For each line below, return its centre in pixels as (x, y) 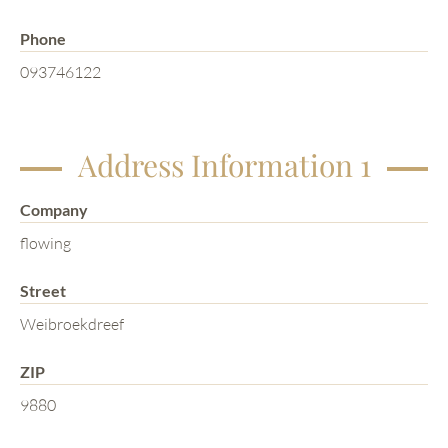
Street (43, 290)
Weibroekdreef (72, 323)
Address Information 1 (224, 164)
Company (54, 209)
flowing (45, 242)
